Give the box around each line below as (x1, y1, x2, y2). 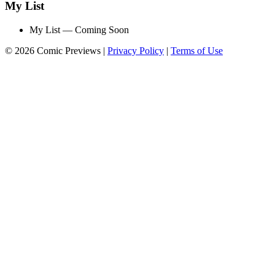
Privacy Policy (107, 45, 164, 56)
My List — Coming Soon (29, 24, 129, 35)
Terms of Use (171, 45, 223, 56)
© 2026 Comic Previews (5, 45, 101, 56)
